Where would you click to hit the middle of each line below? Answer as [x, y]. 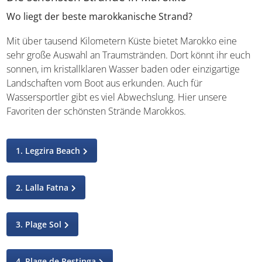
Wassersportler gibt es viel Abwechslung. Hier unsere [117, 97]
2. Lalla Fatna [42, 187]
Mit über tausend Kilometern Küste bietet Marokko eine [122, 41]
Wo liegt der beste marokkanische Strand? [100, 16]
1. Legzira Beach [48, 151]
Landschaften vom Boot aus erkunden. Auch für [105, 83]
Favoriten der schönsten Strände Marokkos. [96, 111]
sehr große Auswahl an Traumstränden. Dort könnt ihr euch [129, 55]
